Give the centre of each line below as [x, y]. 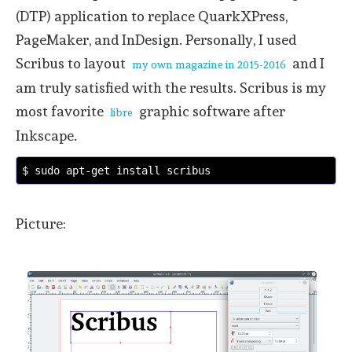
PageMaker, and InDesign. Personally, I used [156, 39]
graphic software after [211, 111]
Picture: [41, 224]
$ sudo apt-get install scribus [116, 170]
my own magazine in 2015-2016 [209, 64]
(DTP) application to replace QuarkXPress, [152, 16]
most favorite [61, 111]
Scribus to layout [72, 63]
